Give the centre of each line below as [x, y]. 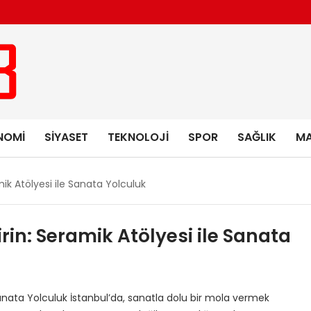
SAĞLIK [257, 137]
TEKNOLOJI [138, 137]
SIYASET [66, 137]
